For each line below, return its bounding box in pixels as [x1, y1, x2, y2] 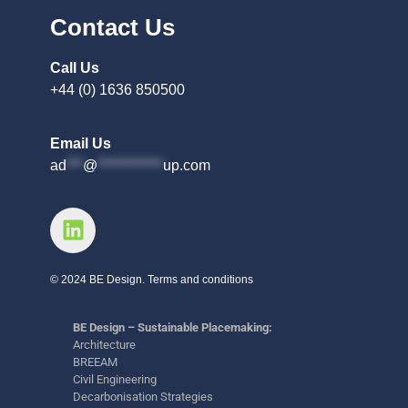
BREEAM [73, 355, 117, 370]
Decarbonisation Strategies [73, 390, 213, 404]
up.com [163, 157, 210, 173]
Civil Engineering [73, 372, 157, 387]
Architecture [73, 338, 136, 352]
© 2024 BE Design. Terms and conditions [50, 272, 253, 286]
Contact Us [50, 14, 175, 42]
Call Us [50, 60, 99, 76]
